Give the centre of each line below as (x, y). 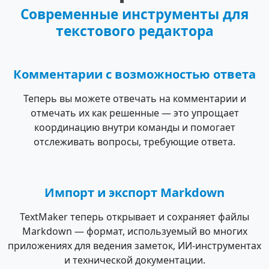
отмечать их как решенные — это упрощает (134, 113)
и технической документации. (134, 260)
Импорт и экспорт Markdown (134, 192)
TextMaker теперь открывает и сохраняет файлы (134, 217)
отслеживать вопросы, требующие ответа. (134, 142)
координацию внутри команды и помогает (134, 128)
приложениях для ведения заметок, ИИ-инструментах (134, 246)
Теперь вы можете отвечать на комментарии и (134, 99)
